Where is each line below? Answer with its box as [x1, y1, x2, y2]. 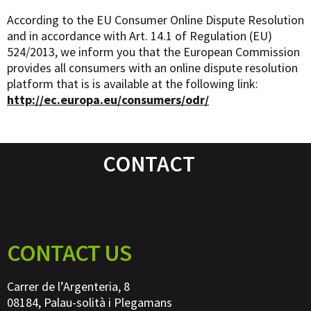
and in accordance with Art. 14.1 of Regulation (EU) [7, 28, 272, 44]
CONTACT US [7, 238, 131, 268]
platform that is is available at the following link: [7, 76, 258, 92]
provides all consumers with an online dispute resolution [7, 60, 298, 76]
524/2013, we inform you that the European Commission [7, 44, 300, 60]
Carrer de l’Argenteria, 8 [7, 278, 130, 295]
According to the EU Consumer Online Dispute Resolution [7, 12, 304, 28]
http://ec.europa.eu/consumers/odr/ [7, 92, 209, 108]
